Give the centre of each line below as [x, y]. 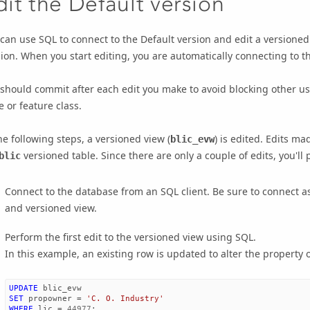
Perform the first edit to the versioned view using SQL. [130, 237]
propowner [50, 298]
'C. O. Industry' [125, 298]
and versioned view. [51, 208]
